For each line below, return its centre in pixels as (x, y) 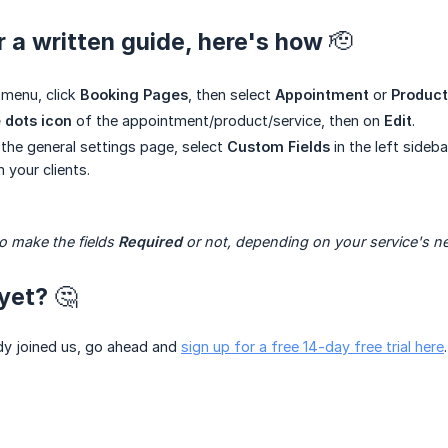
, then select (231, 95)
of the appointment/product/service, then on (228, 121)
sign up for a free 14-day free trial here (312, 347)
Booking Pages (134, 95)
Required (150, 242)
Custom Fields (278, 147)
